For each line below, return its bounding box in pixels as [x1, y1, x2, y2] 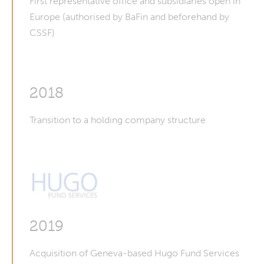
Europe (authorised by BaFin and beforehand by [29, 11, 229, 22]
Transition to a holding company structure [29, 114, 206, 126]
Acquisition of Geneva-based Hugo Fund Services [29, 247, 239, 259]
